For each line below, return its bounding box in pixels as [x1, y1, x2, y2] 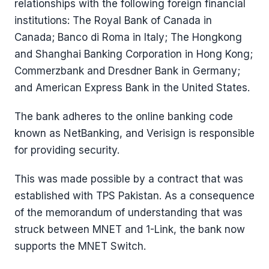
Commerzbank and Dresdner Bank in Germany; [14, 65, 240, 77]
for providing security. [14, 144, 119, 156]
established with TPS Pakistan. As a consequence [14, 190, 255, 202]
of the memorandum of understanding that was [14, 207, 243, 219]
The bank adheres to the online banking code [14, 110, 233, 122]
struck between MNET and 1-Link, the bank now [14, 223, 245, 235]
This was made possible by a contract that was [14, 173, 243, 185]
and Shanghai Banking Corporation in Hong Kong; [14, 48, 253, 60]
